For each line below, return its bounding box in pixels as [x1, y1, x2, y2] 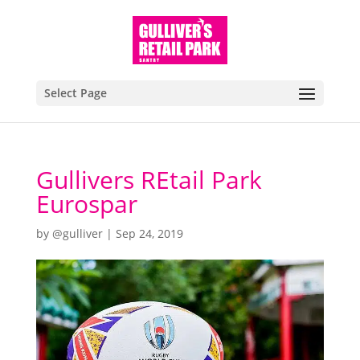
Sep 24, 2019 [115, 226, 183, 241]
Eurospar [35, 187, 137, 220]
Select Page [43, 85, 107, 100]
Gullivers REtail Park [35, 163, 262, 196]
